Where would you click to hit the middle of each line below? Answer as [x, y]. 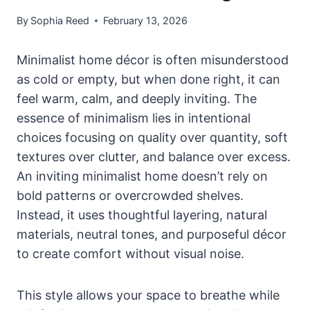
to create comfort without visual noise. [130, 254]
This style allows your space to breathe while [148, 295]
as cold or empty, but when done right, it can [148, 80]
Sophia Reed [60, 21]
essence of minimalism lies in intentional [134, 118]
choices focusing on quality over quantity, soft [152, 138]
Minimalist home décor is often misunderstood [153, 60]
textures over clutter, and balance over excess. [154, 157]
